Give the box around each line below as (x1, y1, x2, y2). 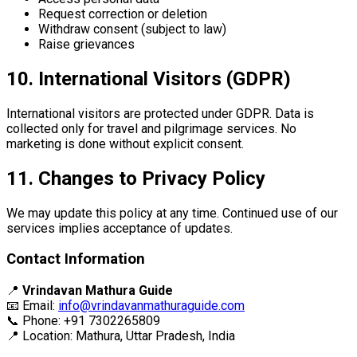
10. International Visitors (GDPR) (6, 68, 291, 91)
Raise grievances (38, 37, 135, 53)
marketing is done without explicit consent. (6, 135, 244, 151)
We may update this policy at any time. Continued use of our (6, 205, 338, 221)
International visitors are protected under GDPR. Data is (6, 105, 314, 121)
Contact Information (6, 250, 145, 269)
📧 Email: (6, 298, 55, 314)
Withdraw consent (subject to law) (38, 22, 226, 37)
